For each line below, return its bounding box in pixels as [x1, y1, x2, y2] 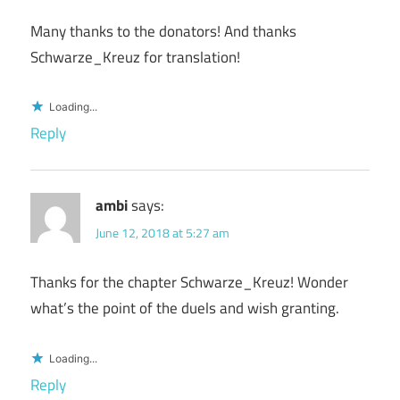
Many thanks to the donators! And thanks [30, 19, 296, 43]
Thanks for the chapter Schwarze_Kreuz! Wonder [30, 271, 348, 295]
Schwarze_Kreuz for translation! [30, 45, 240, 69]
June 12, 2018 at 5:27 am [96, 223, 229, 243]
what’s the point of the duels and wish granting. [30, 296, 339, 321]
